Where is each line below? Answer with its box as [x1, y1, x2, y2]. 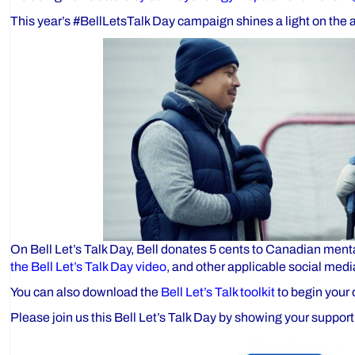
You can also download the [10, 285, 158, 299]
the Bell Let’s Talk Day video [10, 260, 166, 273]
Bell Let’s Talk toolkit [158, 285, 275, 299]
